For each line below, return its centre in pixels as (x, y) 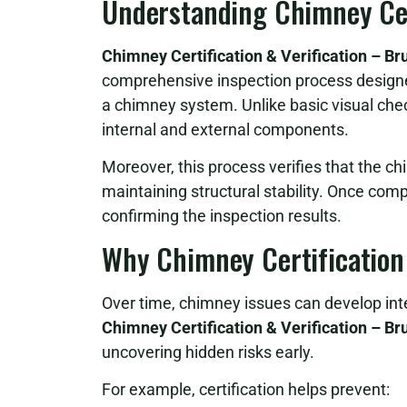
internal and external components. (225, 129)
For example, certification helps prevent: (246, 389)
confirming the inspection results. (222, 216)
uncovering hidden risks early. (208, 352)
